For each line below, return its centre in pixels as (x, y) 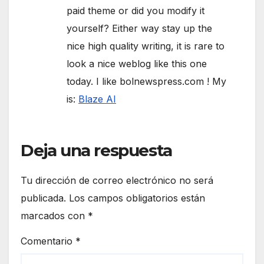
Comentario (48, 241)
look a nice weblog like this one (137, 64)
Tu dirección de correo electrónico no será (117, 181)
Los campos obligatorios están (137, 198)
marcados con (54, 216)
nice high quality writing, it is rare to (146, 46)
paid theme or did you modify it (136, 11)
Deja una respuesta (96, 151)
